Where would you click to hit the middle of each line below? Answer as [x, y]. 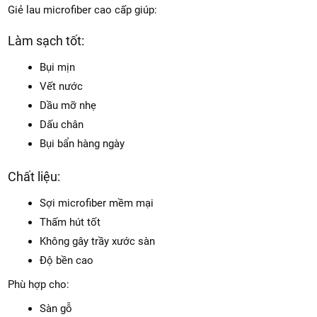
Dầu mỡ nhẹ [68, 106]
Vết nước [62, 87]
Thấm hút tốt [70, 223]
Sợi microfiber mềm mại [97, 203]
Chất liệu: [34, 177]
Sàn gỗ [56, 309]
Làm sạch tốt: [46, 41]
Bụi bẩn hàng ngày [82, 144]
